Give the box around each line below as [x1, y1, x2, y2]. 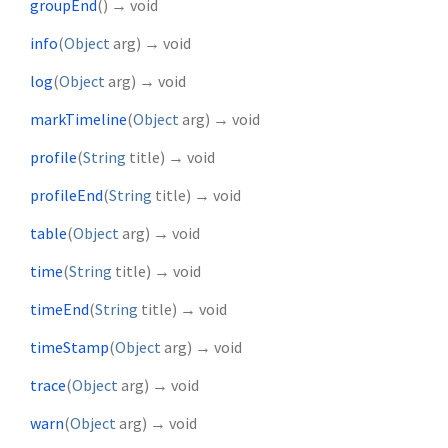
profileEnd [30, 185, 103, 206]
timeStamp [30, 337, 109, 358]
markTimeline [30, 109, 127, 130]
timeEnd [30, 299, 89, 320]
